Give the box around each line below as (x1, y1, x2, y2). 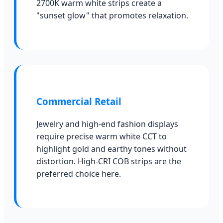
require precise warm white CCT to (36, 130, 167, 142)
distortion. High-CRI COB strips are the (36, 155, 181, 167)
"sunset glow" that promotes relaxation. (36, 10, 188, 21)
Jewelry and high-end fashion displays (36, 118, 178, 129)
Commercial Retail (36, 95, 121, 108)
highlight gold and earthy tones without (36, 143, 187, 154)
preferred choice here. (36, 168, 121, 179)
